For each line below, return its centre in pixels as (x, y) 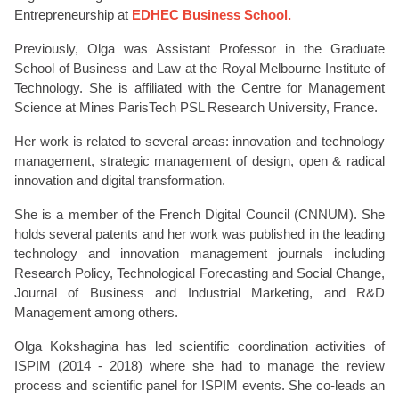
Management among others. (96, 312)
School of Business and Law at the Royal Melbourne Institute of (199, 68)
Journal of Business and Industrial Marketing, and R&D (199, 293)
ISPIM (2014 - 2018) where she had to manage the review (199, 366)
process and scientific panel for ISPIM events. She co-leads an (199, 385)
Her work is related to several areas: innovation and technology (199, 141)
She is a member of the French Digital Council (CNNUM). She (199, 214)
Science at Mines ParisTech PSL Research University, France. (196, 107)
